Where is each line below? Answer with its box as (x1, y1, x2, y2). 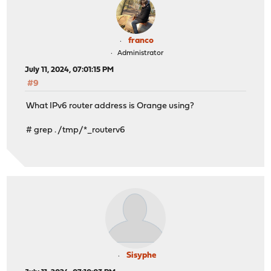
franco (128, 36, 154, 46)
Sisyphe (126, 250, 156, 260)
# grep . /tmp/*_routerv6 (26, 125, 126, 135)
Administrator (117, 50, 163, 57)
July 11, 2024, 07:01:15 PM (25, 66, 114, 74)
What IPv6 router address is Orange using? (26, 101, 195, 111)
